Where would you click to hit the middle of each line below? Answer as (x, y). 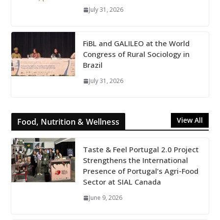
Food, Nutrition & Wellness (68, 122)
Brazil (93, 65)
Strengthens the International (135, 160)
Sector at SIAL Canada (122, 182)
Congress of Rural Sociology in (136, 54)
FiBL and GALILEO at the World (136, 43)
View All (190, 120)
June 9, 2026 (105, 198)
